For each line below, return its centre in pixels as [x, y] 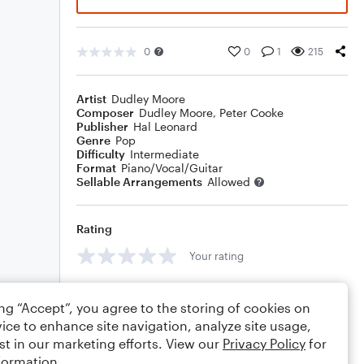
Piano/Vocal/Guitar [172, 168]
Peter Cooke [251, 113]
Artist [91, 99]
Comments [106, 292]
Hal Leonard [165, 126]
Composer [105, 113]
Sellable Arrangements [139, 182]
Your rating [217, 256]
